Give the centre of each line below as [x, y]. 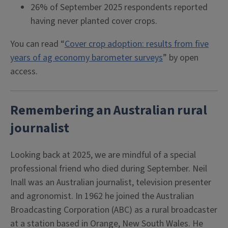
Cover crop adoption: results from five [137, 44]
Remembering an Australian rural [109, 110]
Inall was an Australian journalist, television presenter [111, 182]
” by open [181, 58]
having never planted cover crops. [94, 21]
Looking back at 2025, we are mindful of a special [103, 155]
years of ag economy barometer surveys [87, 58]
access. [24, 72]
